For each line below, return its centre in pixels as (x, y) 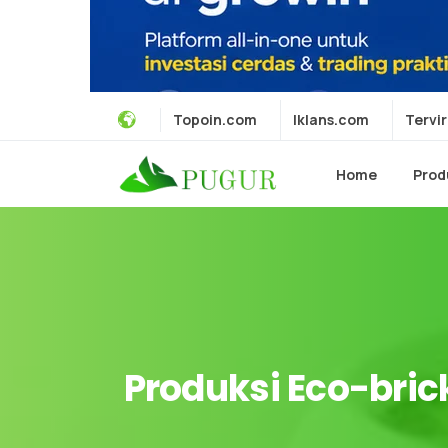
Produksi (201, 389)
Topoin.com (215, 119)
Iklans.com (331, 119)
